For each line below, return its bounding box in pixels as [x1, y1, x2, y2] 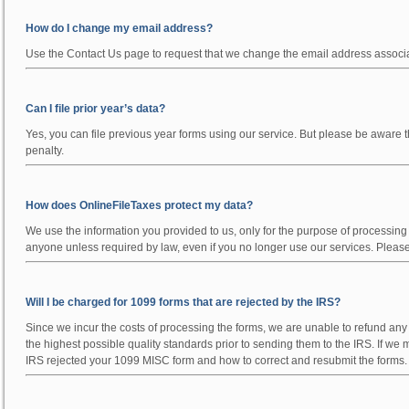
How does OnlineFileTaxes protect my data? [26, 199, 253, 212]
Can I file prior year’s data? [26, 102, 165, 115]
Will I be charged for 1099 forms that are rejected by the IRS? [26, 296, 341, 309]
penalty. [26, 144, 64, 157]
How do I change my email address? [26, 22, 213, 35]
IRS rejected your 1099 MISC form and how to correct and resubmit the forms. [26, 354, 407, 367]
